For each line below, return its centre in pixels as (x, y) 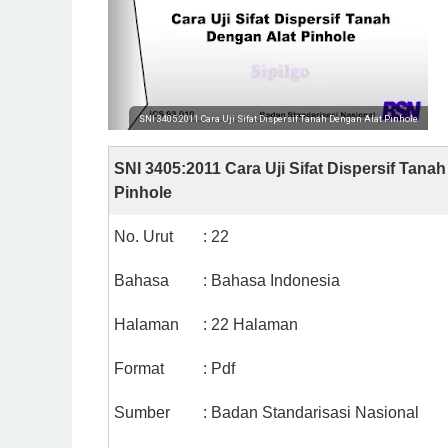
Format (139, 368)
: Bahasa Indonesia (271, 280)
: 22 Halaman (250, 324)
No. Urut (143, 236)
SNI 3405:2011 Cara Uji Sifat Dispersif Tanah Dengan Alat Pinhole (278, 119)
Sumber (142, 412)
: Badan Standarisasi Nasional (311, 412)
